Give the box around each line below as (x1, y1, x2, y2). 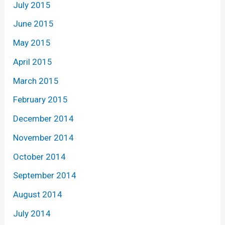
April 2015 (13, 56, 53, 67)
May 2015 (13, 38, 51, 48)
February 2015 (13, 94, 68, 105)
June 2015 (13, 19, 54, 29)
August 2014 (13, 189, 63, 200)
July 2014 (13, 208, 51, 218)
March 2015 (13, 75, 59, 86)
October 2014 (13, 151, 66, 162)
